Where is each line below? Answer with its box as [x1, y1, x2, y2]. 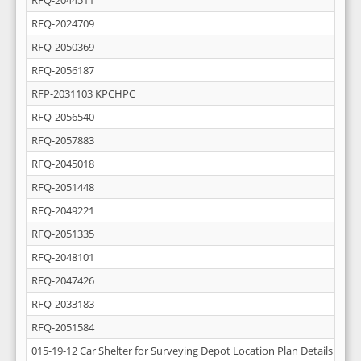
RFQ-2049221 [31, 203, 94, 218]
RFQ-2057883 [31, 133, 94, 147]
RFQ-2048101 [31, 250, 94, 264]
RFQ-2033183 [31, 297, 94, 311]
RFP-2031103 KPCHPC [31, 86, 135, 101]
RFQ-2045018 [31, 156, 94, 171]
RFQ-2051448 [31, 180, 94, 194]
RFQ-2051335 [31, 226, 94, 241]
